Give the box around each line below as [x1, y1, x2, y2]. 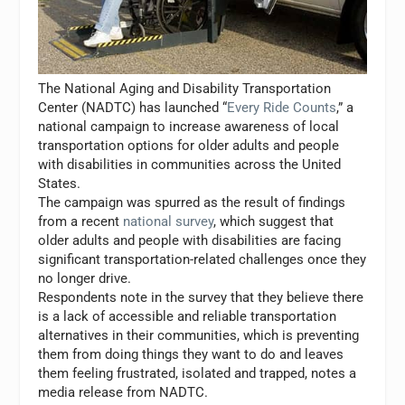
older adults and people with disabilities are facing [38, 231, 342, 249]
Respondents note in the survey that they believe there [38, 288, 364, 306]
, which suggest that [213, 212, 334, 230]
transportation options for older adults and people [38, 137, 340, 154]
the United [279, 155, 342, 173]
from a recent [38, 212, 124, 230]
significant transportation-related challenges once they [38, 250, 367, 268]
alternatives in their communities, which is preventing [38, 326, 360, 344]
